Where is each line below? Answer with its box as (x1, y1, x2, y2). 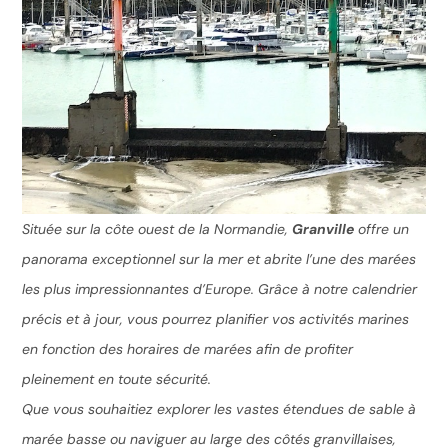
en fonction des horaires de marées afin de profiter (22, 340, 354, 359)
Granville (292, 220, 355, 239)
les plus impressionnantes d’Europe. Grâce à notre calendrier (22, 280, 418, 299)
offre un (354, 220, 410, 239)
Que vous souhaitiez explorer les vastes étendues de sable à (22, 400, 417, 419)
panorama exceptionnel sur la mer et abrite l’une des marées (22, 250, 417, 269)
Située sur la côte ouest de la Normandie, (22, 220, 293, 239)
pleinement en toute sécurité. (22, 370, 212, 389)
